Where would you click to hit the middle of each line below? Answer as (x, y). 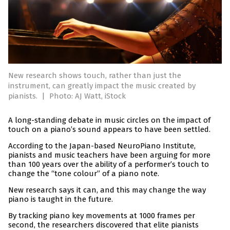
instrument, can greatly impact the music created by (102, 86)
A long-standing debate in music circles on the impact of (109, 120)
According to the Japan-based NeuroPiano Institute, (102, 146)
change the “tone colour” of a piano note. (84, 174)
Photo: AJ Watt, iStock (88, 96)
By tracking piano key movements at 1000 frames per (102, 216)
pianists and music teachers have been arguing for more (109, 155)
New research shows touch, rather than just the (95, 76)
